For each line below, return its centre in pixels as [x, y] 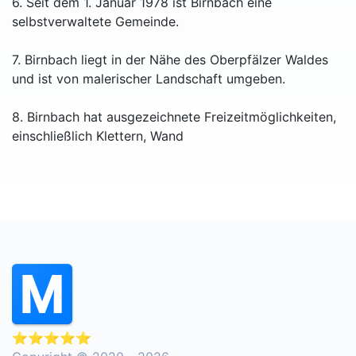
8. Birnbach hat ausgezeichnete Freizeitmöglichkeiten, [174, 117]
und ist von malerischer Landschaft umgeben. [149, 79]
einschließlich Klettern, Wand [98, 136]
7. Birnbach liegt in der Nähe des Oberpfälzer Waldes [170, 60]
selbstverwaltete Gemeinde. [95, 22]
